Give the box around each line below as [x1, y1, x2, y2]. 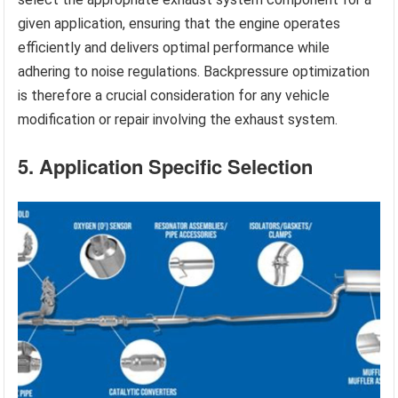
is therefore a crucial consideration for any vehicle [18, 87, 330, 105]
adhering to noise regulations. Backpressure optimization [18, 63, 370, 81]
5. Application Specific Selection [18, 152, 314, 181]
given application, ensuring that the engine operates [18, 15, 341, 33]
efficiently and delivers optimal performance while [18, 39, 330, 57]
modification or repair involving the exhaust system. [18, 111, 338, 129]
